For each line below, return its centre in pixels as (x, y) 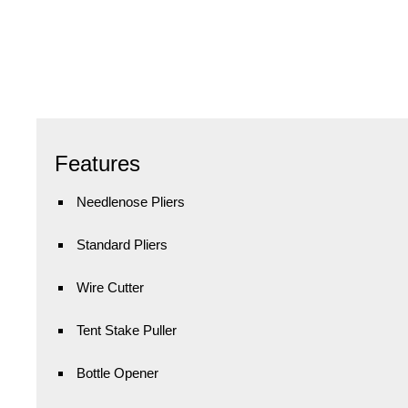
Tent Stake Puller (127, 330)
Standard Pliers (122, 244)
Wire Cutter (110, 287)
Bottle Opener (117, 372)
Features (97, 163)
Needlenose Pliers (131, 201)
